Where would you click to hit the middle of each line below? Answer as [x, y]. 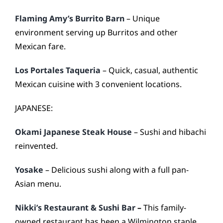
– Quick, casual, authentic [149, 70]
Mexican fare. [40, 46]
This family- [165, 208]
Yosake [29, 170]
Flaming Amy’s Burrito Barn [70, 18]
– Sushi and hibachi [169, 132]
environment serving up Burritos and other [96, 32]
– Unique [142, 18]
